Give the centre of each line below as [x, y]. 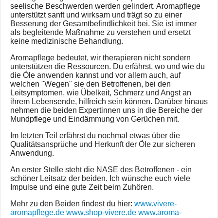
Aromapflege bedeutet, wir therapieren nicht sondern [100, 58]
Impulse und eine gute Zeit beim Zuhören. [82, 187]
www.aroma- [160, 213]
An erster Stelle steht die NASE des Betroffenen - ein [101, 170]
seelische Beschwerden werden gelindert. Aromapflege [105, 6]
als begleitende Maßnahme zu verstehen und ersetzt [100, 33]
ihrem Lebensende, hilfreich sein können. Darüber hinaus [109, 102]
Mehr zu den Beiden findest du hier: [72, 204]
